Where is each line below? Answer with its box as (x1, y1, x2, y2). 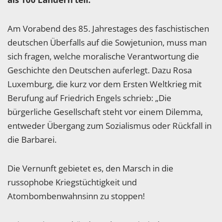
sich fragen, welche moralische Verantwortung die (7, 50, 199, 62)
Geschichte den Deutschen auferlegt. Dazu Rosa (7, 64, 192, 76)
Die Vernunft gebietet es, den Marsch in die (7, 162, 173, 174)
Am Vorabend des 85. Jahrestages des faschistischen (7, 22, 209, 34)
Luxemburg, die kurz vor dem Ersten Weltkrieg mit (7, 78, 202, 90)
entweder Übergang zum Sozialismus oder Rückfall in (7, 119, 212, 131)
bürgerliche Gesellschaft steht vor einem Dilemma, (7, 106, 203, 117)
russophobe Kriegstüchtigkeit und (7, 176, 137, 188)
